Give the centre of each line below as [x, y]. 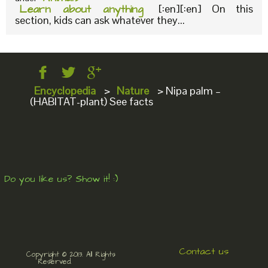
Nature [133, 90]
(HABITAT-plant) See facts [92, 101]
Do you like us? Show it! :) [61, 179]
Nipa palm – [193, 90]
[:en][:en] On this [206, 9]
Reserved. [56, 261]
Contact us [203, 251]
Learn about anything [81, 9]
